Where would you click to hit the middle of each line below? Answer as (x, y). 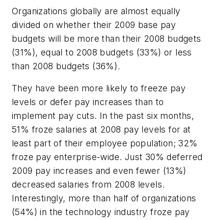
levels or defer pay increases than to (88, 102)
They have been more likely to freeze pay (99, 88)
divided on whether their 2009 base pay (94, 25)
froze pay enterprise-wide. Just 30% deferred (107, 157)
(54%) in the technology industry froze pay (101, 212)
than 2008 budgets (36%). (66, 66)
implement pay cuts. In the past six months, (103, 116)
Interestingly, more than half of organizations (104, 198)
